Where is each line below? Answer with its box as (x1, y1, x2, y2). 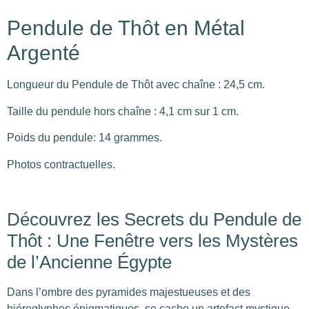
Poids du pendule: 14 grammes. (7, 132, 162, 144)
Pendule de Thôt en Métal (7, 17, 245, 40)
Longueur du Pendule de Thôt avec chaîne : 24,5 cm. (7, 79, 265, 91)
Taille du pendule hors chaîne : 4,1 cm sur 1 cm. (7, 105, 239, 117)
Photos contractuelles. (7, 158, 115, 170)
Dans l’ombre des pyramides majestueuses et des (7, 286, 250, 299)
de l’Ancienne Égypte (7, 252, 172, 273)
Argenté (7, 41, 80, 65)
